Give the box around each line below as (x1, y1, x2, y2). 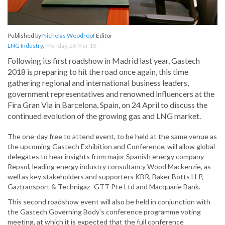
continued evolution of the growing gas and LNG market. (8, 111, 201, 121)
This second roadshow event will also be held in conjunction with (8, 197, 210, 206)
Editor (95, 32, 113, 40)
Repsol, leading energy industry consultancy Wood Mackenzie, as (8, 162, 211, 171)
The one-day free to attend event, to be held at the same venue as (8, 132, 217, 141)
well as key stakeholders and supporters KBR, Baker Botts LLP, (8, 172, 203, 181)
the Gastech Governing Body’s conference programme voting (8, 207, 201, 216)
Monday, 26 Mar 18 (45, 42, 96, 50)
